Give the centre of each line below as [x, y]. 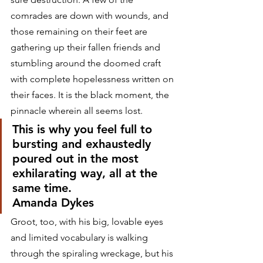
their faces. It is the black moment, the [91, 95]
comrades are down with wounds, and [91, 16]
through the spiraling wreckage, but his [93, 253]
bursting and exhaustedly [83, 144]
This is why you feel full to [84, 129]
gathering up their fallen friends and [87, 47]
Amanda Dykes [53, 203]
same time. [42, 188]
